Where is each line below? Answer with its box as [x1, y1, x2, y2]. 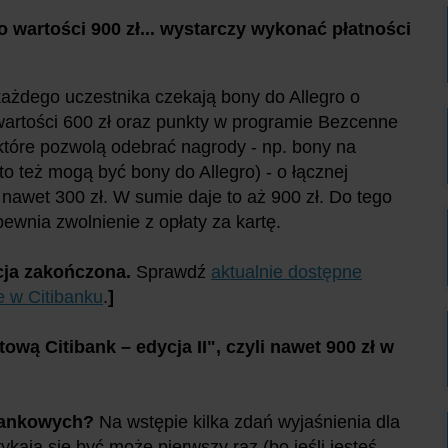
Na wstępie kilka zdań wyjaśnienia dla [99, 411, 400, 432]
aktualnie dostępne [211, 261, 362, 282]
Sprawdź [136, 261, 211, 282]
